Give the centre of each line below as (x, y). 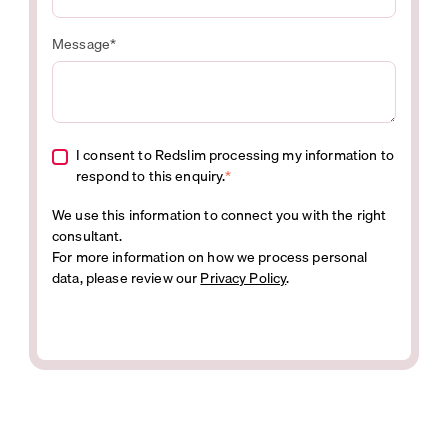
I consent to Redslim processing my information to (235, 154)
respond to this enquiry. (151, 175)
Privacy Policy (243, 277)
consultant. (87, 235)
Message (81, 43)
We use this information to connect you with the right (219, 214)
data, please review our (126, 277)
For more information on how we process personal (210, 256)
